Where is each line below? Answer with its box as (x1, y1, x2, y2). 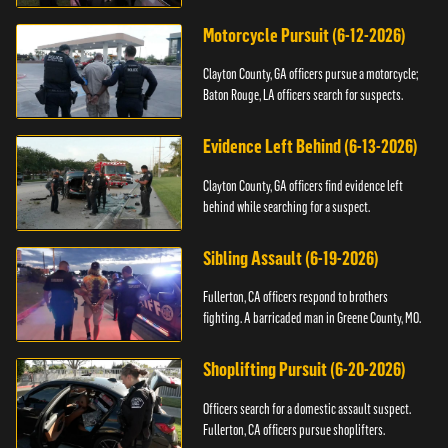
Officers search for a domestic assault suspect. (203, 400, 412, 418)
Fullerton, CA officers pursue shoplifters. (203, 421, 386, 439)
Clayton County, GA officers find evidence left (203, 176, 404, 195)
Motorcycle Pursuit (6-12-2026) (203, 23, 407, 47)
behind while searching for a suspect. (203, 197, 371, 216)
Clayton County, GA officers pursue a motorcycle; (203, 65, 419, 84)
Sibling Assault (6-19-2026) (203, 246, 380, 270)
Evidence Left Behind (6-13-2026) (203, 135, 419, 159)
